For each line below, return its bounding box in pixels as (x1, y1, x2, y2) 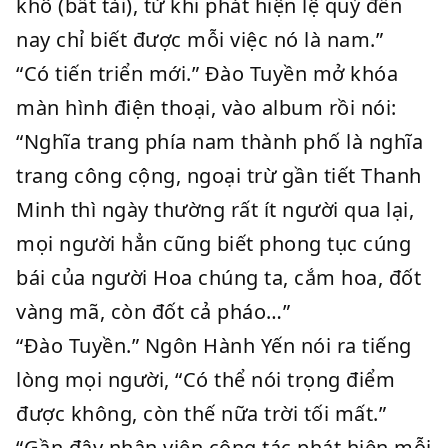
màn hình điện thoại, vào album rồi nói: (16, 94, 397, 121)
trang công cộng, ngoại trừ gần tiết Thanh (16, 162, 422, 189)
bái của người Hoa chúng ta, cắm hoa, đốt (16, 264, 421, 291)
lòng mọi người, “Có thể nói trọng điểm (16, 366, 395, 393)
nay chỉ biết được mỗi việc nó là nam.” (16, 26, 383, 53)
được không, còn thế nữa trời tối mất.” (16, 400, 386, 427)
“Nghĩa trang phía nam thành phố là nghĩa (16, 128, 423, 155)
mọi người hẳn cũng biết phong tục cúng (16, 230, 411, 257)
